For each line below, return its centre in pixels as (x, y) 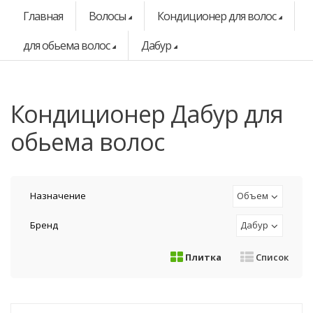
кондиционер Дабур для (17, 114)
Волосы (107, 16)
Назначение (58, 196)
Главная (43, 16)
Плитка (202, 257)
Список (271, 257)
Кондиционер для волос (217, 16)
